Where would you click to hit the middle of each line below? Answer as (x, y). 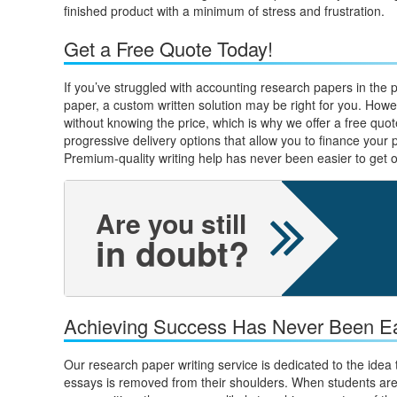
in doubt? (172, 253)
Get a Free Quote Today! (168, 48)
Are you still (171, 222)
